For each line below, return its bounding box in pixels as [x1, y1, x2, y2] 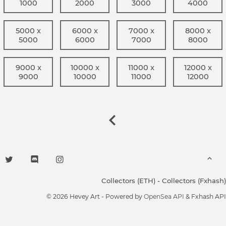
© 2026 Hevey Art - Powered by [46, 193, 144, 201]
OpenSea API [144, 193, 184, 201]
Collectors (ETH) [101, 176, 155, 185]
